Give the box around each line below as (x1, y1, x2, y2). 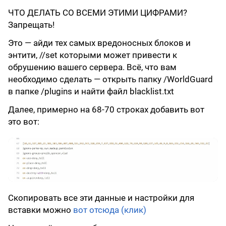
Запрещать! (8, 20, 54, 30)
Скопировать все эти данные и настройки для (8, 192, 194, 203)
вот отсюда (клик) (73, 204, 146, 215)
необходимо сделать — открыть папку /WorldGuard (8, 74, 213, 85)
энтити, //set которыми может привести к (8, 50, 177, 61)
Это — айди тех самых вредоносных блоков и (8, 38, 191, 48)
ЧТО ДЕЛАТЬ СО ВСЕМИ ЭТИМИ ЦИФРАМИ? (8, 8, 187, 18)
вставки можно (8, 204, 73, 215)
